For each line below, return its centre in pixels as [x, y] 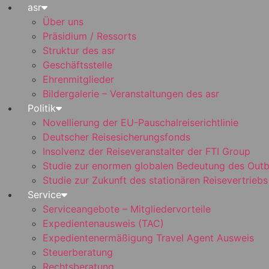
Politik [42, 108]
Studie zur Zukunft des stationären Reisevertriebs [155, 180]
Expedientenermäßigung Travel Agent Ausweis [148, 238]
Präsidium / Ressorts [89, 36]
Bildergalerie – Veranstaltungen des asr [131, 94]
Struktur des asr [79, 50]
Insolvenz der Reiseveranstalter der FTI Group [147, 151]
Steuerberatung [78, 252]
